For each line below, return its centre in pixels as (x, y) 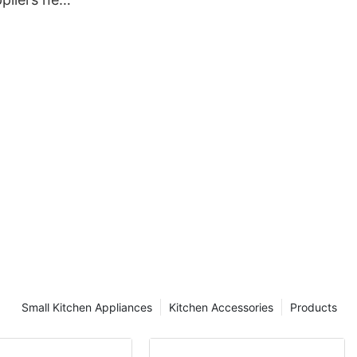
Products (314, 308)
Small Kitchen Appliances (87, 308)
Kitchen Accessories (221, 308)
